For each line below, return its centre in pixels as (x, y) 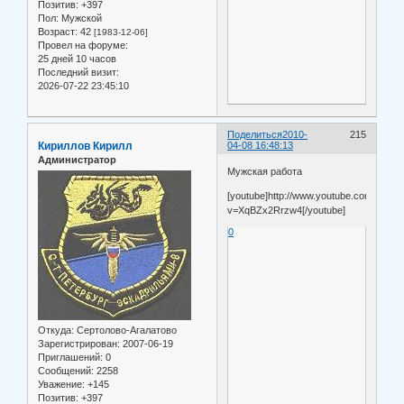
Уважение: (61, 384)
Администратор (77, 159)
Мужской (80, 18)
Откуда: (56, 330)
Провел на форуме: (83, 45)
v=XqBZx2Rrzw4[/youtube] (287, 210)
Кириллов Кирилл (85, 146)
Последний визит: (78, 72)
